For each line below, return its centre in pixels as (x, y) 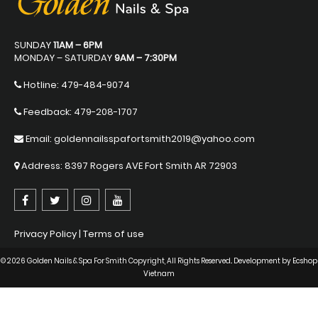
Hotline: (41, 85)
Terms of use (114, 234)
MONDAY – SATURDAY (64, 58)
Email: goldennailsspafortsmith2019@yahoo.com (139, 139)
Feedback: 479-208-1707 (79, 112)
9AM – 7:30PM (146, 58)
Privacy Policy (45, 234)
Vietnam (159, 274)
